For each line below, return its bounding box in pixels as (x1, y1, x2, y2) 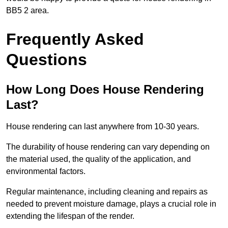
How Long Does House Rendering (6, 82, 204, 97)
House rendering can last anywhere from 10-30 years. (6, 122, 199, 131)
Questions (6, 50, 87, 69)
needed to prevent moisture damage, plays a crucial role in (6, 199, 216, 209)
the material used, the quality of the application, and (6, 155, 191, 164)
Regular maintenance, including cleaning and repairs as (6, 187, 208, 196)
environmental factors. (6, 167, 85, 176)
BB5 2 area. (6, 6, 49, 15)
